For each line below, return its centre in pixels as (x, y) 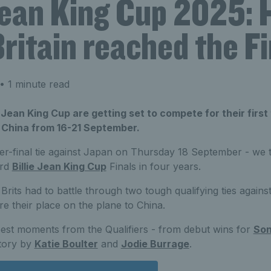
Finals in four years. (153, 166)
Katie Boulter (66, 243)
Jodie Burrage (155, 243)
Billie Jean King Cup (59, 166)
